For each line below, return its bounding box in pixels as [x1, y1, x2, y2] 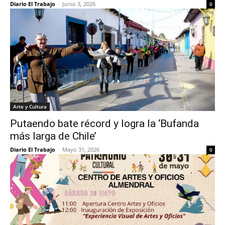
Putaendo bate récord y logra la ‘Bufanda [10, 118, 199, 130]
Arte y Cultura [13, 103, 47, 110]
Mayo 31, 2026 [62, 146, 99, 153]
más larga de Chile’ [10, 130, 96, 142]
